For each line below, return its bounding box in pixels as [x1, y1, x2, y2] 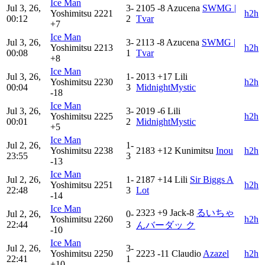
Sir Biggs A [190, 174, 234, 185]
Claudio [172, 248, 201, 259]
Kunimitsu [174, 146, 214, 156]
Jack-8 [170, 208, 194, 218]
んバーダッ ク [136, 220, 195, 231]
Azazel [203, 248, 229, 259]
